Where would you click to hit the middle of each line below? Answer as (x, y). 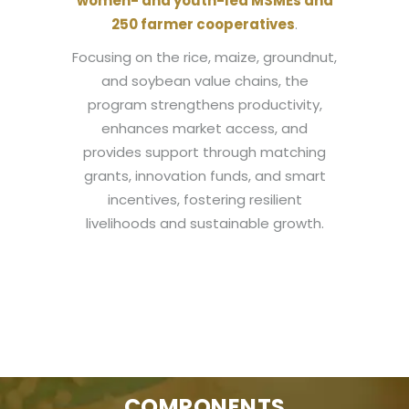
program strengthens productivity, (204, 105)
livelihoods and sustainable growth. (204, 223)
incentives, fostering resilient (204, 199)
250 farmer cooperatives (203, 24)
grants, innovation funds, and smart (204, 176)
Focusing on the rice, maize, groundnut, (204, 57)
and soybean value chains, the (204, 81)
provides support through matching (204, 152)
